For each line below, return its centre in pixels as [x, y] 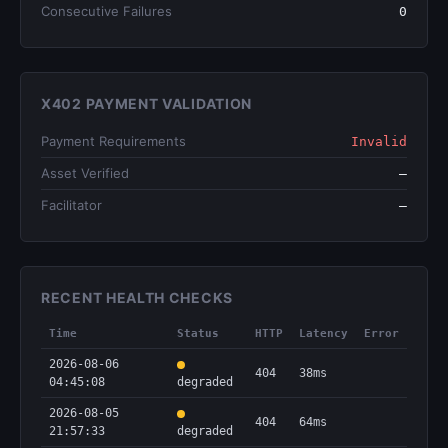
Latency [323, 333]
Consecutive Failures [106, 11]
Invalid [379, 141]
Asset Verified [85, 173]
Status [198, 333]
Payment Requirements [113, 141]
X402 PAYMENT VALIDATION [147, 103]
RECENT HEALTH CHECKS [137, 297]
